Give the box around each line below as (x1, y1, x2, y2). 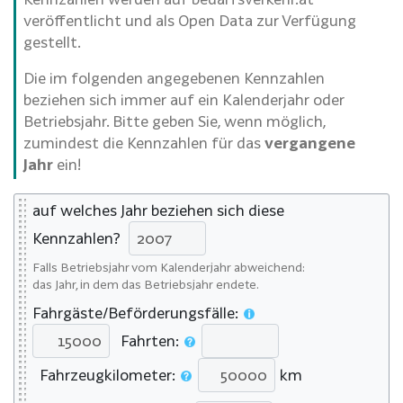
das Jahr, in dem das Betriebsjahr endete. (32, 276, 259, 291)
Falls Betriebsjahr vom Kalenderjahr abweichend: (32, 259, 305, 274)
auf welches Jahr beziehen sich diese (32, 201, 284, 219)
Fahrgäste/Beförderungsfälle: (32, 303, 242, 321)
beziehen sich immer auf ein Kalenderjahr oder (23, 90, 345, 108)
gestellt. (23, 32, 81, 50)
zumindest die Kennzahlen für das (23, 133, 264, 151)
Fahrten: (113, 332, 183, 350)
